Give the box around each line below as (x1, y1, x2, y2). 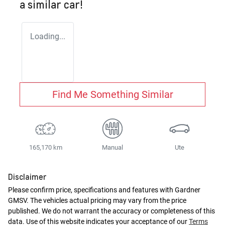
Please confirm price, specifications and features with (8, 186, 175, 194)
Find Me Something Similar (52, 88, 173, 101)
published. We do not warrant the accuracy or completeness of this (8, 207, 215, 215)
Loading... (30, 32, 65, 42)
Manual (101, 144, 123, 152)
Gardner (175, 186, 200, 194)
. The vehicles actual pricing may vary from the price (27, 196, 186, 205)
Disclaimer (8, 171, 47, 182)
